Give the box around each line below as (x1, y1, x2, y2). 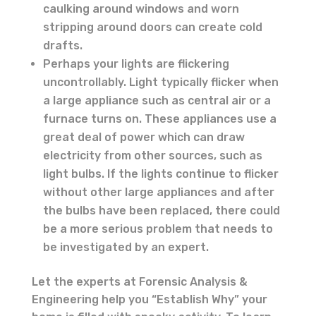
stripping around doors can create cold (42, 20, 262, 34)
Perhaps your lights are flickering (42, 56, 229, 71)
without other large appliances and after (42, 185, 274, 199)
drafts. (42, 38, 83, 52)
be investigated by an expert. (42, 240, 209, 254)
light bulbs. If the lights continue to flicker (42, 166, 279, 181)
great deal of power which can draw (42, 130, 245, 144)
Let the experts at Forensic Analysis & (31, 274, 248, 288)
